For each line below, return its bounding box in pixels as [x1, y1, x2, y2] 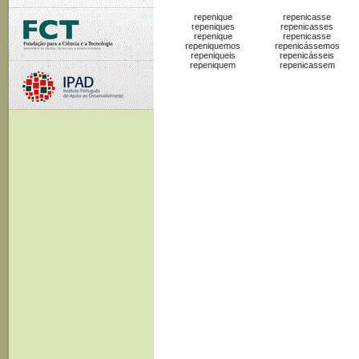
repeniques [191, 22, 235, 32]
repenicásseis [280, 50, 334, 61]
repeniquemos [185, 41, 240, 51]
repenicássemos [274, 41, 340, 51]
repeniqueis [190, 50, 236, 61]
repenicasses [280, 22, 333, 32]
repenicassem [279, 60, 335, 71]
